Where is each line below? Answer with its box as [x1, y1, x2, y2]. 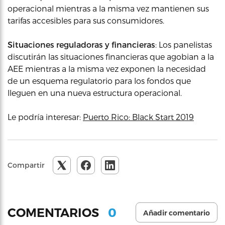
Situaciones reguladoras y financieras [8, 40, 155, 49]
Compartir [8, 161, 45, 169]
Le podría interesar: [8, 112, 83, 122]
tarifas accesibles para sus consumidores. [8, 16, 164, 25]
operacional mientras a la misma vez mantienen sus [8, 4, 209, 13]
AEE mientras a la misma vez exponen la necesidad [8, 64, 206, 73]
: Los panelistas [155, 40, 212, 49]
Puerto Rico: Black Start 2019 [83, 112, 194, 122]
